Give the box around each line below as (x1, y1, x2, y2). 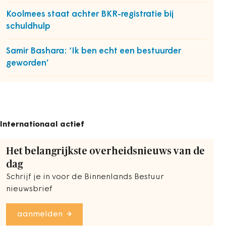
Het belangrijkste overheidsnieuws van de (6, 146, 205, 156)
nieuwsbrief (6, 185, 52, 193)
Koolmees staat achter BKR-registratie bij (6, 10, 174, 19)
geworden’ (6, 59, 49, 68)
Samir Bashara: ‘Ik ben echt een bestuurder (6, 47, 181, 55)
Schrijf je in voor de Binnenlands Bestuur (6, 173, 164, 181)
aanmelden (17, 210, 63, 218)
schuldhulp (6, 22, 50, 31)
